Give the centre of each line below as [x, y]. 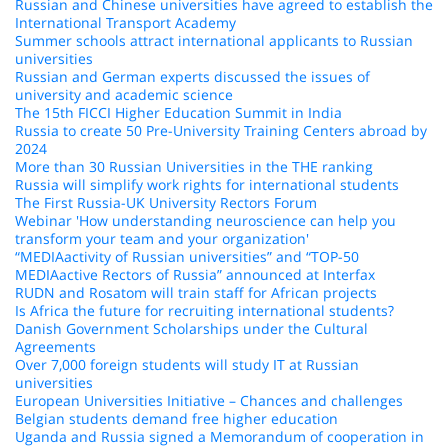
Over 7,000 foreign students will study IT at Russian [187, 364]
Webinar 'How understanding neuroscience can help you [205, 220]
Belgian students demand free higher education [176, 418]
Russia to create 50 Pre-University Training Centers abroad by [221, 130]
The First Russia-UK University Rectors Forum [166, 202]
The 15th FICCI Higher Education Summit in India [178, 112]
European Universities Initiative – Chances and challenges [209, 400]
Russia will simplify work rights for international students [207, 184]
